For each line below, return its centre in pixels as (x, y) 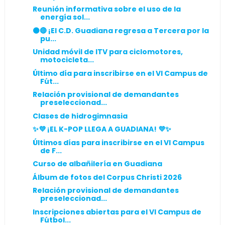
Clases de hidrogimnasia (80, 116)
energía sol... (65, 17)
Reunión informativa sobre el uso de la (106, 9)
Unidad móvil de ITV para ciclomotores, (107, 52)
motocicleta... (67, 60)
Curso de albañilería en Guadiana (97, 164)
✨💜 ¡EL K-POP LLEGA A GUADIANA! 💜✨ (102, 129)
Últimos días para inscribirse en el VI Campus (118, 142)
